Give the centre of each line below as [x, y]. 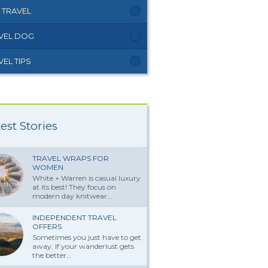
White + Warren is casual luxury [86, 178]
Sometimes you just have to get [87, 237]
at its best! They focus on [74, 187]
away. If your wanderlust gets [83, 246]
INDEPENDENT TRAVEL [74, 217]
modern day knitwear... [72, 196]
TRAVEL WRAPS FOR [71, 158]
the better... [52, 255]
